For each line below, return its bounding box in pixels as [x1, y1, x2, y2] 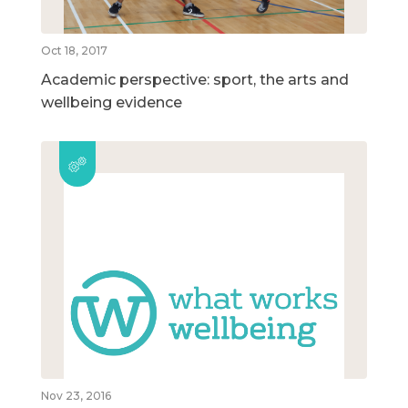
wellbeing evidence [41, 93, 182, 111]
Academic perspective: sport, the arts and [41, 70, 349, 88]
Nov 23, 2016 [41, 389, 111, 403]
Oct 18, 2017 [41, 43, 107, 57]
